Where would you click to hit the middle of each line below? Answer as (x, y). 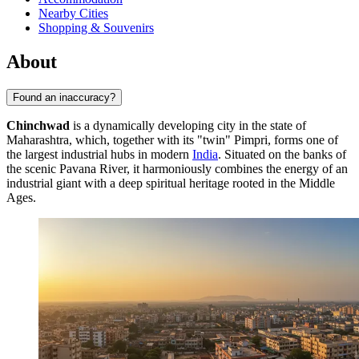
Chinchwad (38, 126)
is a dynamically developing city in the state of (188, 126)
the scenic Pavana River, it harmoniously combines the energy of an (177, 169)
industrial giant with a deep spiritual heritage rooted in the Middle (171, 184)
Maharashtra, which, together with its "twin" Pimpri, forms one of (172, 140)
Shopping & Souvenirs (96, 28)
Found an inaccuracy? (64, 98)
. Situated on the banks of (282, 155)
